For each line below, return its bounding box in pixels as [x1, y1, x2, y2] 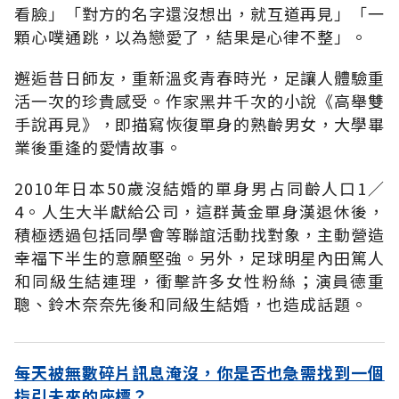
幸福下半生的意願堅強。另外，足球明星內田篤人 [14, 245, 385, 269]
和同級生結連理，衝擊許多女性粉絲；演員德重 [14, 268, 385, 292]
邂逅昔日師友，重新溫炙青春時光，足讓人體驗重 [14, 65, 385, 89]
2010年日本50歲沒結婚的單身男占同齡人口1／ [14, 175, 385, 199]
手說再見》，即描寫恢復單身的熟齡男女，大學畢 [14, 111, 385, 135]
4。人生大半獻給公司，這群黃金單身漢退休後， [14, 199, 385, 223]
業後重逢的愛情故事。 [14, 134, 183, 159]
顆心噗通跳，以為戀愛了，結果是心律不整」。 [14, 24, 368, 48]
